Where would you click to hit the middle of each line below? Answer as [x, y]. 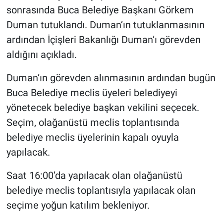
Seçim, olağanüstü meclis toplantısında [93, 123]
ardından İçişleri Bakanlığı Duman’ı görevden [103, 40]
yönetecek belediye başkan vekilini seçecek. [103, 108]
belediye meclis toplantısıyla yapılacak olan [101, 191]
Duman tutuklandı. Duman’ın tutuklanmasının [105, 25]
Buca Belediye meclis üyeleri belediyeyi [92, 93]
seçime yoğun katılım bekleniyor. [78, 205]
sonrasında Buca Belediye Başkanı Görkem [100, 10]
